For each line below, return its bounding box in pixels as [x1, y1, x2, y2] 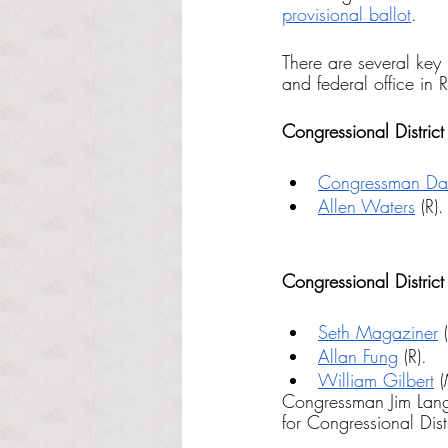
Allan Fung [318, 344, 398, 368]
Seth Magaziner [318, 320, 438, 344]
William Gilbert [318, 368, 434, 392]
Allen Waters [318, 194, 415, 218]
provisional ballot [282, 2, 411, 26]
